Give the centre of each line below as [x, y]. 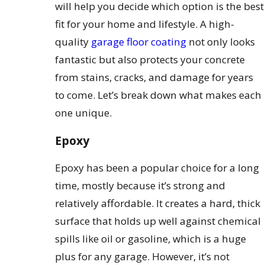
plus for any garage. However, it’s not [143, 257]
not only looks [221, 41]
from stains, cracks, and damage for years [154, 77]
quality [73, 41]
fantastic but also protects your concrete [150, 59]
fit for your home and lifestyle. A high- [145, 24]
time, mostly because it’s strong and [140, 186]
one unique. [84, 112]
